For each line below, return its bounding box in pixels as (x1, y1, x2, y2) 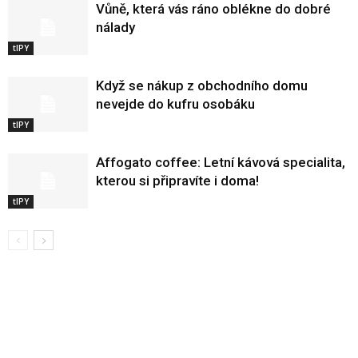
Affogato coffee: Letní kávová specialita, (96, 154, 345, 170)
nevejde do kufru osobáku (96, 96, 255, 112)
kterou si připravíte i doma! (96, 173, 259, 189)
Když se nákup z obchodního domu (96, 78, 308, 93)
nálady (96, 19, 135, 35)
